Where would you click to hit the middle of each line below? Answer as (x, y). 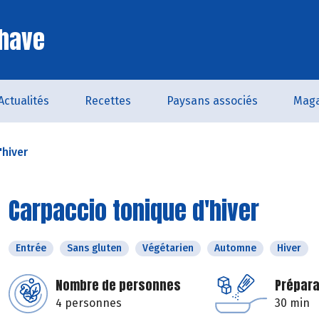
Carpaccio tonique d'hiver (134, 210)
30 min (292, 303)
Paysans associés (212, 101)
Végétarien (168, 248)
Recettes (108, 101)
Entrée (31, 248)
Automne (235, 248)
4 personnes (89, 303)
